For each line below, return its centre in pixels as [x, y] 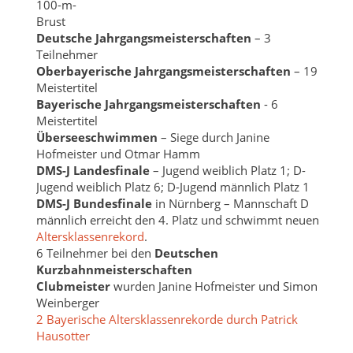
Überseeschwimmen [97, 137]
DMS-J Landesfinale [93, 170]
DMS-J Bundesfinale [94, 203]
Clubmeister [73, 286]
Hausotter [63, 335]
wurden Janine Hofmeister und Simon [214, 286]
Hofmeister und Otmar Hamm [118, 153]
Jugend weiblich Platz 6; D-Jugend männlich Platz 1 [173, 186]
